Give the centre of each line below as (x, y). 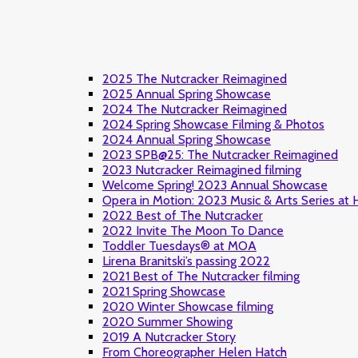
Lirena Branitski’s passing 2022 (186, 261)
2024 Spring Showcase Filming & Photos (213, 124)
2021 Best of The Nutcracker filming (201, 276)
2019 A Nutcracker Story (169, 336)
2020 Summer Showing (167, 321)
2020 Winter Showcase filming (188, 306)
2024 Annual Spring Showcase (187, 139)
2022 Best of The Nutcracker (183, 215)
